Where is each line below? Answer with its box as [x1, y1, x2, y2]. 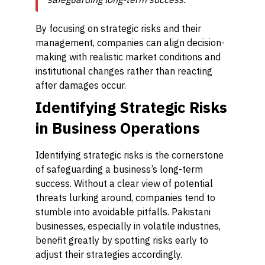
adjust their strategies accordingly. [35, 248, 182, 260]
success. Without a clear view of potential [35, 177, 213, 189]
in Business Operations [35, 118, 200, 138]
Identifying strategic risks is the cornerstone [35, 149, 224, 161]
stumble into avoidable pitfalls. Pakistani [35, 206, 211, 218]
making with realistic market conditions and [35, 51, 221, 63]
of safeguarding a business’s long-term [35, 163, 203, 175]
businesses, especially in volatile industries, [35, 220, 221, 232]
